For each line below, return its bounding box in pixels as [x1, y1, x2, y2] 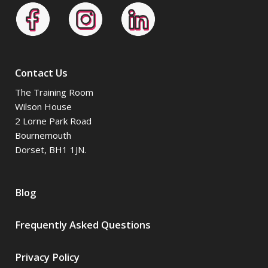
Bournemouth [15, 129, 71, 142]
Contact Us [15, 66, 68, 80]
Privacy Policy [15, 250, 80, 264]
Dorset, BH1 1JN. [15, 144, 86, 156]
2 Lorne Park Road [15, 115, 92, 127]
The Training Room [15, 86, 93, 99]
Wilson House [15, 100, 72, 113]
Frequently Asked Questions [15, 218, 151, 232]
